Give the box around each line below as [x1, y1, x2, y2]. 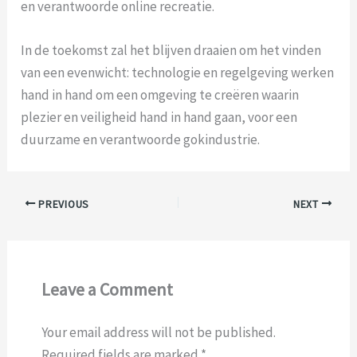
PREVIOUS [35, 197, 89, 211]
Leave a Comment [41, 277, 173, 300]
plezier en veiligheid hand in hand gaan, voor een [21, 108, 298, 127]
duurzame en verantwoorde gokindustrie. [21, 131, 261, 149]
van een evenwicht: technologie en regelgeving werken [21, 64, 335, 82]
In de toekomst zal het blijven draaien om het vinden [21, 41, 322, 60]
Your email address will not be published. [41, 323, 276, 341]
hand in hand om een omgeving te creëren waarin [21, 86, 300, 104]
